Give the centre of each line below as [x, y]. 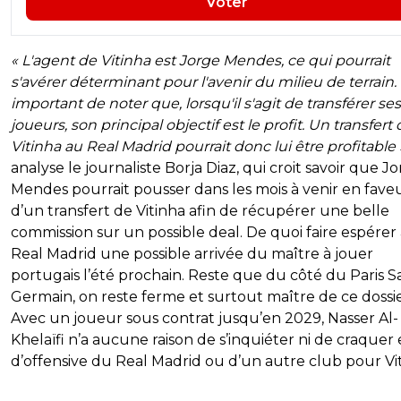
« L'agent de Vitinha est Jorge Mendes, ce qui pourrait [200, 60]
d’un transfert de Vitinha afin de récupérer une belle [200, 210]
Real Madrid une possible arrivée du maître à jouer [192, 253]
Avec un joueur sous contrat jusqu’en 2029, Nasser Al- [205, 318]
